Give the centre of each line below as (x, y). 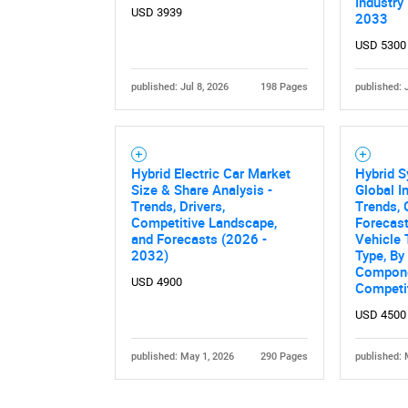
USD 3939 (156, 12)
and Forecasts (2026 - (199, 238)
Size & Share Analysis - (201, 189)
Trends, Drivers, (178, 205)
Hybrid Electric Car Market (210, 173)
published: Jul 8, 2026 (179, 87)
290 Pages (285, 356)
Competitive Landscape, (204, 222)
